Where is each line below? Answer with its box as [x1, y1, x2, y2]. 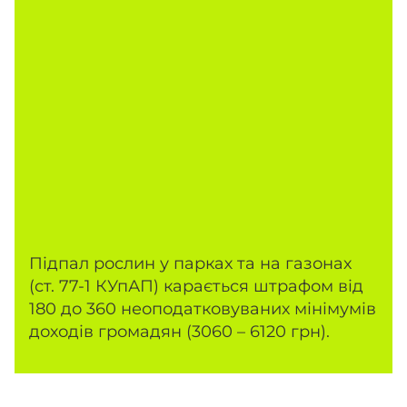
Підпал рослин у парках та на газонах [29, 253, 352, 274]
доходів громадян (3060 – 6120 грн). [29, 322, 330, 342]
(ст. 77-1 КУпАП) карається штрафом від [29, 276, 363, 297]
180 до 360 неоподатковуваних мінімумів [29, 299, 376, 320]
